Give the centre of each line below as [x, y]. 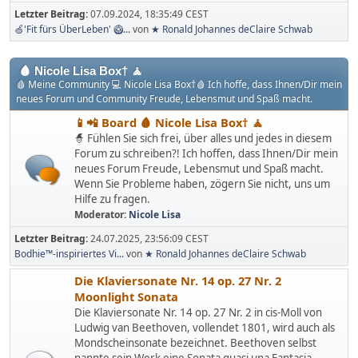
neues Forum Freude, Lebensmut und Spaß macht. [199, 169]
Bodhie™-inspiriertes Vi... [69, 254]
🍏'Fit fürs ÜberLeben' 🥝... [72, 30]
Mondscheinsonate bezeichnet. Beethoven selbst [195, 343]
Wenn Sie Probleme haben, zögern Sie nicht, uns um [202, 184]
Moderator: [101, 215]
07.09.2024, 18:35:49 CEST [149, 14]
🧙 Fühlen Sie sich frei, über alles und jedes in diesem [203, 139]
